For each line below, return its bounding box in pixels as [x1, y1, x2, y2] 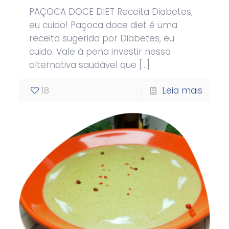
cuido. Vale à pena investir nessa [29, 45, 171, 58]
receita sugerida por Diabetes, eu [29, 32, 175, 44]
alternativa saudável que [29, 58, 137, 71]
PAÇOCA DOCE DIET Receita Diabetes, [29, 5, 193, 18]
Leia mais [162, 84, 202, 97]
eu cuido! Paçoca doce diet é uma [29, 18, 178, 31]
